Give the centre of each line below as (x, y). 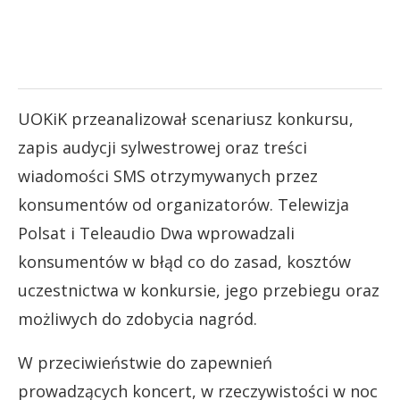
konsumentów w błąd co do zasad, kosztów (184, 261)
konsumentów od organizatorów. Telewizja (183, 204)
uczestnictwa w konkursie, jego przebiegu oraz (199, 290)
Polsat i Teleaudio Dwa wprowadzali (156, 233)
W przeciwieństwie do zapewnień (145, 362)
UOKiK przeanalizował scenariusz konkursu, (186, 118)
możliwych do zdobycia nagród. (137, 318)
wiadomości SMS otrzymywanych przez (168, 175)
